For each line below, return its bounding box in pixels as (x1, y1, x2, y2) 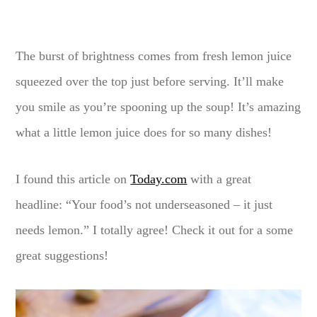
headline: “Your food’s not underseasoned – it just (16, 197, 273, 212)
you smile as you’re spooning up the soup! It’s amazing (16, 100, 301, 115)
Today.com (130, 172, 188, 187)
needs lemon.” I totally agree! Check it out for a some (16, 223, 294, 238)
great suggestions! (16, 248, 109, 263)
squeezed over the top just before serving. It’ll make (16, 74, 284, 89)
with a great (187, 172, 252, 187)
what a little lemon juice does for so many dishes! (16, 125, 272, 140)
